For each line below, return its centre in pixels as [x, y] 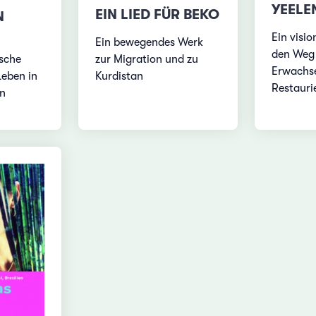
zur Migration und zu [147, 59]
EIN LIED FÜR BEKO [158, 14]
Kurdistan [120, 76]
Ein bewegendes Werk [150, 42]
